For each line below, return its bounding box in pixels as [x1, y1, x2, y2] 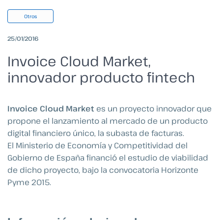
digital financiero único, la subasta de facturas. [7, 127, 184, 138]
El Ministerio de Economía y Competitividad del [7, 139, 188, 151]
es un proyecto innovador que [94, 103, 212, 114]
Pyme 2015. [7, 176, 51, 188]
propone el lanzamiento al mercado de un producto [7, 115, 208, 126]
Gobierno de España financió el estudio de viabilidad [7, 152, 208, 163]
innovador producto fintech [7, 67, 195, 86]
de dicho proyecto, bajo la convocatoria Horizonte [7, 164, 198, 175]
